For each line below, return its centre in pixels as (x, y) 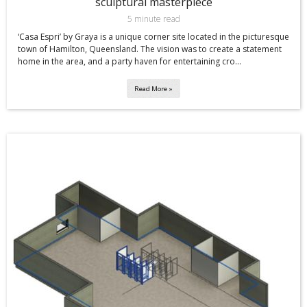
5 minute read (153, 19)
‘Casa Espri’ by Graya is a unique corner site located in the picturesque (153, 37)
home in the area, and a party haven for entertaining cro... (130, 62)
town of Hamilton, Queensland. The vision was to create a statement (150, 49)
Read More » (153, 88)
